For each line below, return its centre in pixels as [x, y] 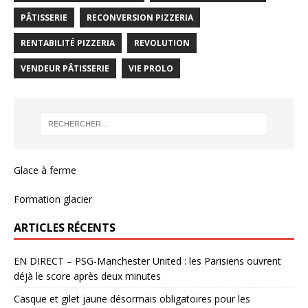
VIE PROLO [151, 69]
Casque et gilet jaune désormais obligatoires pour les [132, 299]
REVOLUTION [162, 43]
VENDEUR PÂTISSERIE [65, 69]
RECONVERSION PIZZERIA [140, 18]
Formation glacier [53, 199]
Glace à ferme [45, 170]
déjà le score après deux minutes [87, 276]
